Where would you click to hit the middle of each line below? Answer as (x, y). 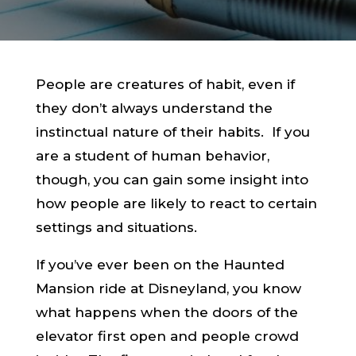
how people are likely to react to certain (176, 203)
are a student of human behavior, (152, 156)
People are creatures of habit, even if (165, 84)
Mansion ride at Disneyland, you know (168, 288)
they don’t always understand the (154, 108)
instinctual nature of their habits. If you (172, 132)
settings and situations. (116, 227)
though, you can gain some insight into (172, 180)
